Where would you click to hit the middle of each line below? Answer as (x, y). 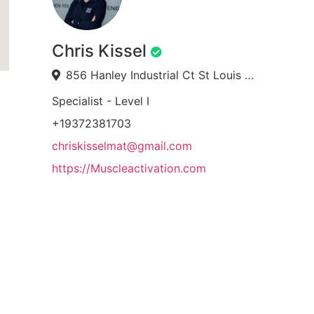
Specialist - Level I (100, 101)
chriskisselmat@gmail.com (122, 146)
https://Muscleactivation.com (129, 168)
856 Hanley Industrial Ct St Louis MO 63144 (249, 75)
